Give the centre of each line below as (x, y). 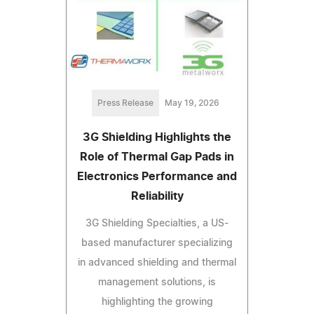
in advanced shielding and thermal (157, 263)
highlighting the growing (157, 302)
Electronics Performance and (157, 177)
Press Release (125, 103)
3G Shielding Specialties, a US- (157, 224)
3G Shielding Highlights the (157, 138)
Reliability (157, 197)
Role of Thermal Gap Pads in (157, 157)
